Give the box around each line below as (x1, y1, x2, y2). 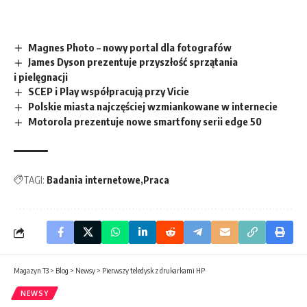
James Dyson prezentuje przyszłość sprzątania (28, 56, 238, 69)
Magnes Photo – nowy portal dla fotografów (28, 40, 232, 53)
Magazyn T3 (14, 266, 49, 275)
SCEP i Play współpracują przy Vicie (28, 85, 190, 98)
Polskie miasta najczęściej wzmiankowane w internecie (28, 100, 278, 113)
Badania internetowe (47, 174, 140, 186)
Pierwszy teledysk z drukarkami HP (102, 266, 205, 275)
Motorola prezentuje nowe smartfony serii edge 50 (28, 115, 262, 128)
